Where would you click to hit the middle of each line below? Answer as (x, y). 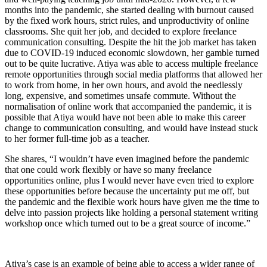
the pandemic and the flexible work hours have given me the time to (132, 201)
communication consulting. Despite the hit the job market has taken (131, 42)
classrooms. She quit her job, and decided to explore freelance (121, 31)
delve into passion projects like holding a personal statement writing (131, 212)
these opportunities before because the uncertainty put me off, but (127, 191)
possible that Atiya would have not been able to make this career (125, 117)
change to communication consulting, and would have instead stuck (131, 128)
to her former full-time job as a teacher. (77, 138)
